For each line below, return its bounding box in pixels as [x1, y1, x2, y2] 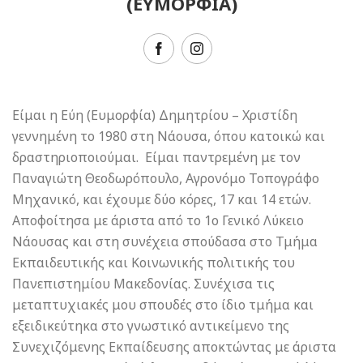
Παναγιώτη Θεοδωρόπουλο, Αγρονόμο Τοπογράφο [12, 169, 319, 187]
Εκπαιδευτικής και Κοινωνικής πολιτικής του [12, 254, 295, 271]
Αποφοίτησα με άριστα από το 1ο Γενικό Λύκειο [12, 211, 304, 229]
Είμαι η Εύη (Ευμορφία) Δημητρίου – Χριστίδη [12, 106, 297, 124]
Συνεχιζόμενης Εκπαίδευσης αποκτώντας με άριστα [12, 338, 336, 356]
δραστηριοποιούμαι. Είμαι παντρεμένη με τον [12, 148, 301, 166]
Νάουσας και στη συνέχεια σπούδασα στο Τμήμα [12, 233, 318, 250]
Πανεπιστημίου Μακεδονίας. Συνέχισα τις [12, 275, 275, 293]
